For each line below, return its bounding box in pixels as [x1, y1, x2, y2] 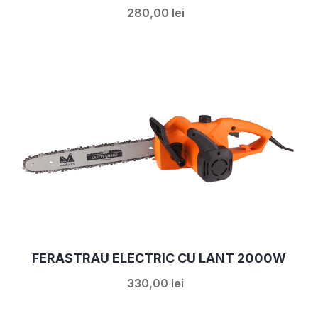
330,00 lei [127, 275, 184, 290]
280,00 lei [126, 5, 185, 20]
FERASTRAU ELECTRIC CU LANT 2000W [32, 250, 286, 265]
